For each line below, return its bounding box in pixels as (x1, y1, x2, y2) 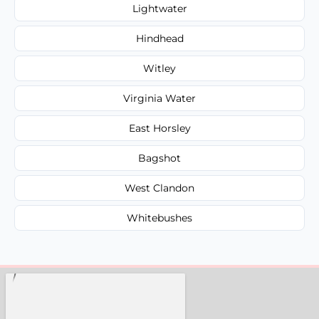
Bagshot (138, 151, 181, 164)
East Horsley (128, 121, 191, 135)
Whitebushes (127, 211, 192, 224)
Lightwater (132, 1, 187, 15)
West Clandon (125, 181, 194, 194)
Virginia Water (123, 91, 196, 105)
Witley (143, 61, 176, 75)
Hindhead (135, 31, 184, 45)
